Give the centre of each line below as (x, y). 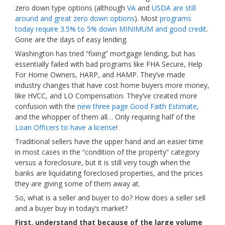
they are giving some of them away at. (78, 184)
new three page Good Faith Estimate (137, 106)
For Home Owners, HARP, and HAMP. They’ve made (100, 75)
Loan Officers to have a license (66, 127)
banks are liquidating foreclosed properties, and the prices (109, 173)
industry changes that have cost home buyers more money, (112, 85)
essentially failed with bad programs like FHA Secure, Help (109, 64)
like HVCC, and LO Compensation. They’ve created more (106, 96)
